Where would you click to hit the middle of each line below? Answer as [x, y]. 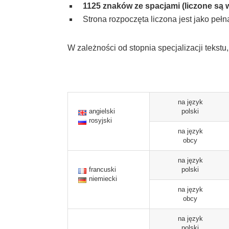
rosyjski [100, 120]
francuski [102, 169]
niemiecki [103, 179]
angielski [102, 111]
